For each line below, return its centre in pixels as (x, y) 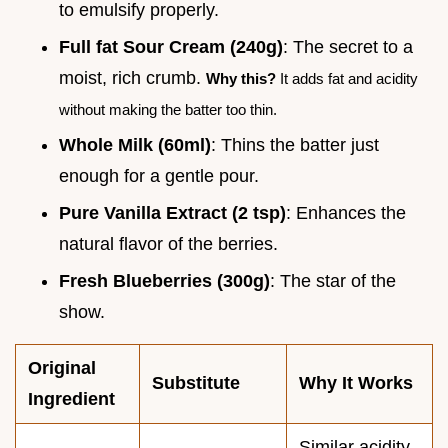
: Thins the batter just (295, 145)
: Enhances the (346, 213)
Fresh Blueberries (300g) (164, 280)
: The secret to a (348, 46)
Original (62, 367)
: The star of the (333, 280)
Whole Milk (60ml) (135, 145)
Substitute (196, 382)
